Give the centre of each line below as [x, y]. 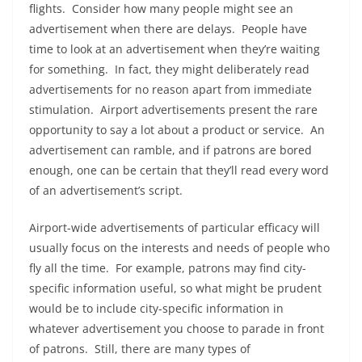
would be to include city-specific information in [156, 308]
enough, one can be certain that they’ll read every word [179, 170]
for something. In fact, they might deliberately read [169, 69]
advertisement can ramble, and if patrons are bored [170, 150]
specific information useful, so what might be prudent [175, 288]
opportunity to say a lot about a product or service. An [177, 130]
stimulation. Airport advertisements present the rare [173, 109]
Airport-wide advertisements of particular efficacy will [175, 227]
